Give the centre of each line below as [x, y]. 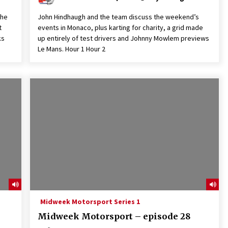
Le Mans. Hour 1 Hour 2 [73, 49]
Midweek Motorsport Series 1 [90, 202]
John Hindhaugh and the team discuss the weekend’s [118, 17]
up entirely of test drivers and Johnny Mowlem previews [123, 38]
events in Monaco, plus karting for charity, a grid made [120, 27]
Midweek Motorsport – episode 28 [114, 216]
